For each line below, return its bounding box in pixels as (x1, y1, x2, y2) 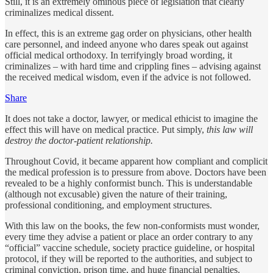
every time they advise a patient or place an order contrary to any (5, 231, 253, 242)
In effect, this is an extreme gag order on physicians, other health (5, 27, 252, 38)
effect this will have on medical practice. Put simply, (5, 124, 207, 135)
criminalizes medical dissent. (5, 7, 116, 18)
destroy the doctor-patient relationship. (5, 135, 153, 146)
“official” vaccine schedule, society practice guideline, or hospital (5, 242, 255, 253)
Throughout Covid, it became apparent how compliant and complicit (5, 155, 268, 166)
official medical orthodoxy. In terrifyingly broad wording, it (5, 49, 232, 60)
